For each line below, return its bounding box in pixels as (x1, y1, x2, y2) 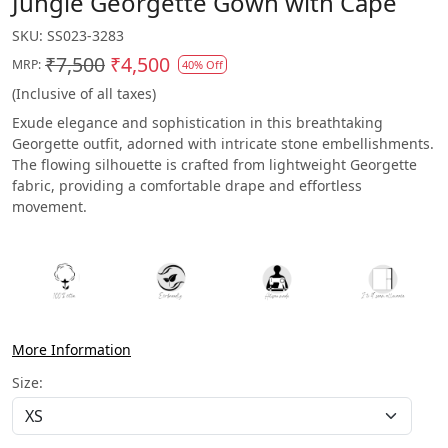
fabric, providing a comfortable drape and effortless (12, 176, 362, 196)
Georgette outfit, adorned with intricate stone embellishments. (12, 134, 434, 154)
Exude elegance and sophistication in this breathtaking (12, 113, 383, 133)
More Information (12, 340, 131, 360)
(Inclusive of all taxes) (12, 84, 156, 104)
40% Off (182, 57, 223, 73)
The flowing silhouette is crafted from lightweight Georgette (12, 155, 417, 175)
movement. (12, 197, 87, 217)
